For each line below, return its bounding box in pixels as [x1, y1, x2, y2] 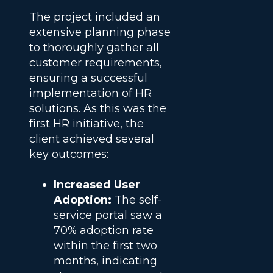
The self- [112, 193, 162, 207]
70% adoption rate [54, 224, 154, 238]
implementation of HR [29, 87, 152, 101]
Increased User [54, 178, 140, 192]
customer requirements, [29, 56, 162, 70]
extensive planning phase [29, 26, 171, 40]
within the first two [54, 239, 157, 253]
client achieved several [29, 132, 154, 146]
